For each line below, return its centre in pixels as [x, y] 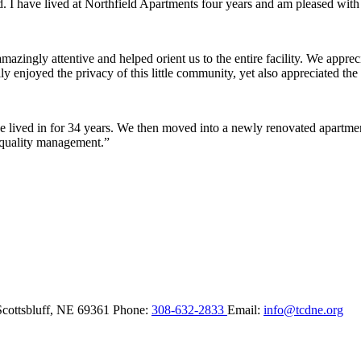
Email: [245, 309]
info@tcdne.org [303, 309]
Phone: [132, 309]
